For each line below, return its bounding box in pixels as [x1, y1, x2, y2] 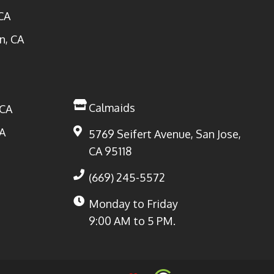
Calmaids [88, 100, 135, 114]
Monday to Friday [88, 196, 178, 210]
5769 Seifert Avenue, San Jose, [88, 127, 241, 141]
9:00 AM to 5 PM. [88, 213, 176, 228]
